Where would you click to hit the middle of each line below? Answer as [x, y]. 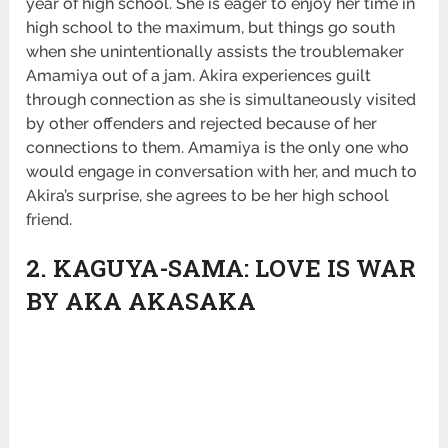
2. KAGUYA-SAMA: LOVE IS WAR [221, 267]
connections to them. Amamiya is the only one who [218, 147]
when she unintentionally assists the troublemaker [215, 51]
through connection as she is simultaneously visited [221, 99]
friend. [49, 219]
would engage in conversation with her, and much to [222, 171]
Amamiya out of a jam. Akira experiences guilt [199, 75]
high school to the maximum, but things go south [211, 27]
